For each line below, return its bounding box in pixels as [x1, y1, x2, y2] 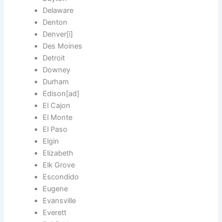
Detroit [43, 54, 65, 63]
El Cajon [43, 101, 71, 111]
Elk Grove [43, 161, 75, 170]
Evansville [43, 196, 76, 206]
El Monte [43, 113, 73, 122]
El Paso [43, 125, 68, 134]
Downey [43, 65, 71, 75]
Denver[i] [43, 30, 73, 39]
